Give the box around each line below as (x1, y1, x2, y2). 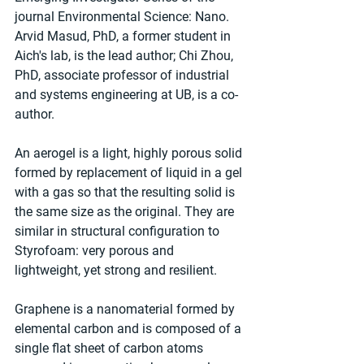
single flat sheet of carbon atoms (15, 340, 206, 356)
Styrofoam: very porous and (15, 242, 177, 258)
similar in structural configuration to (15, 223, 223, 239)
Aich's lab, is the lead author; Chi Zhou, (15, 47, 236, 63)
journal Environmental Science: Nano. (15, 8, 232, 24)
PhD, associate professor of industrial (15, 67, 232, 83)
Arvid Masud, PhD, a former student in (15, 28, 234, 44)
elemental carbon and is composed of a (15, 320, 245, 336)
